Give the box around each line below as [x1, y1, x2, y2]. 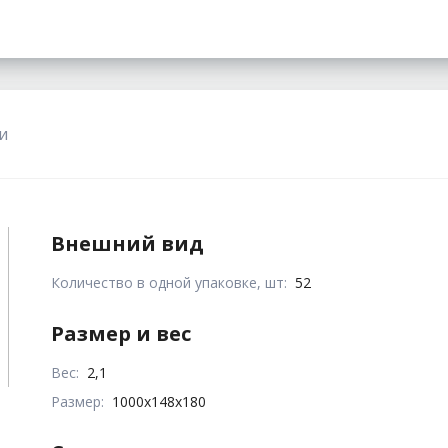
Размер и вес [51, 319, 192, 347]
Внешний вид [51, 229, 205, 257]
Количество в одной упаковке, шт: [51, 272, 288, 292]
